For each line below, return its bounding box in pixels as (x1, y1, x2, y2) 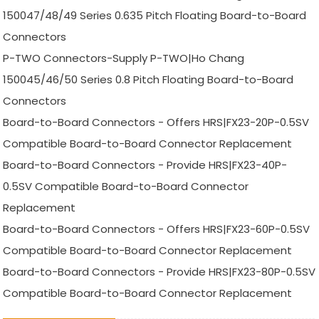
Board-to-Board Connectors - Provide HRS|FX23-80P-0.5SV (3, 263, 316, 279)
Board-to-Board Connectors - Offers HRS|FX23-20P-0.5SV (3, 114, 310, 130)
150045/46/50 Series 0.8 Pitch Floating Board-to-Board (3, 71, 294, 87)
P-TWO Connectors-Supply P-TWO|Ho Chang (3, 50, 245, 66)
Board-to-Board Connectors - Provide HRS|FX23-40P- (3, 157, 288, 172)
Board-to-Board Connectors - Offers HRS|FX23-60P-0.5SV (3, 221, 310, 236)
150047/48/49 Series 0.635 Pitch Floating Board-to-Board (3, 7, 307, 23)
